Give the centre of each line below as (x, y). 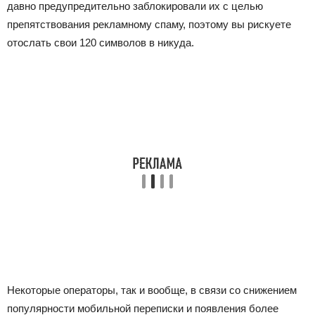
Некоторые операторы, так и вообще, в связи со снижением (152, 290)
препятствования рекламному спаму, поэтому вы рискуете (149, 24)
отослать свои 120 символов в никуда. (101, 43)
